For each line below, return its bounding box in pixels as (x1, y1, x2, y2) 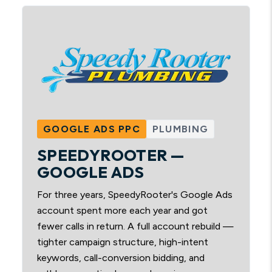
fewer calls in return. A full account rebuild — (37, 220, 234, 232)
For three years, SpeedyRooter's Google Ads (37, 189, 233, 200)
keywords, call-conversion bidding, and (37, 252, 205, 263)
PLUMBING (152, 123, 209, 135)
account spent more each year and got (37, 205, 208, 216)
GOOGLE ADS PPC (43, 123, 140, 135)
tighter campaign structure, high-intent (37, 236, 208, 248)
